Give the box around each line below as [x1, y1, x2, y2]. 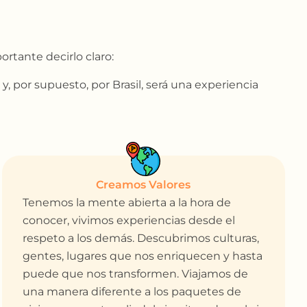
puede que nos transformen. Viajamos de [22, 267, 248, 281]
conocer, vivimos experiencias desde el [22, 214, 235, 228]
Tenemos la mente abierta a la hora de [22, 196, 231, 210]
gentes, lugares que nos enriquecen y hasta [22, 249, 262, 263]
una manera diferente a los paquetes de [22, 285, 241, 299]
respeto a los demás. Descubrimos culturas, [22, 232, 259, 245]
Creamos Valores [96, 178, 191, 192]
